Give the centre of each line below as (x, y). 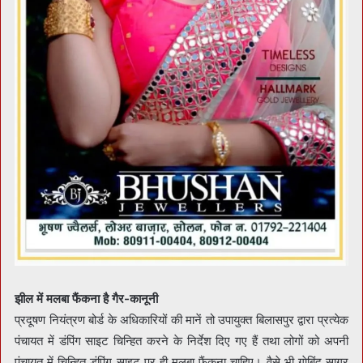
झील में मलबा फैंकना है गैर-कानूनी (86, 298)
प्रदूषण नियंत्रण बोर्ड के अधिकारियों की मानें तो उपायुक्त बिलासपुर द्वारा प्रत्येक (181, 319)
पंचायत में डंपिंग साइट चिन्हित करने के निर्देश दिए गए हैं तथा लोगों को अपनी (181, 340)
